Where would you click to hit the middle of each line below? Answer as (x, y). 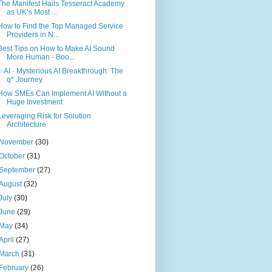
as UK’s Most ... (32, 12)
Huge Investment (34, 102)
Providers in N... (32, 35)
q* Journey (24, 80)
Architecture (26, 125)
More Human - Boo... (40, 57)
